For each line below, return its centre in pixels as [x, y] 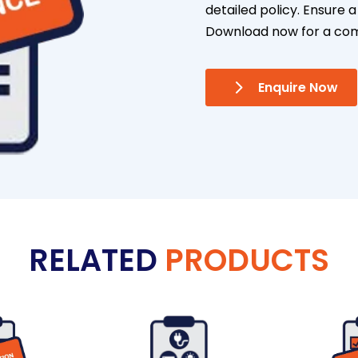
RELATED [97, 260]
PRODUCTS [247, 260]
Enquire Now [298, 88]
